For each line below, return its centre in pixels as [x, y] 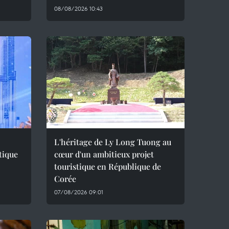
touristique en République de [108, 166]
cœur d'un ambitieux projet [104, 154]
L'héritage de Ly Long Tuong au [113, 142]
